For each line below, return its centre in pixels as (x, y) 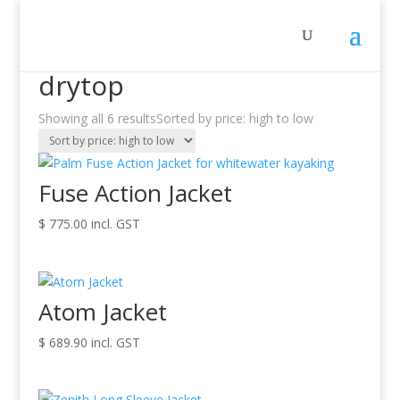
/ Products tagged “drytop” (152, 62)
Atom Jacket (102, 311)
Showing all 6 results (97, 118)
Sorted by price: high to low (234, 118)
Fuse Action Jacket (135, 193)
